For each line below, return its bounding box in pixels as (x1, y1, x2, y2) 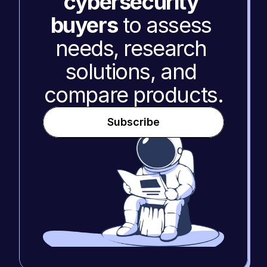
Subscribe (107, 116, 160, 128)
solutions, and (65, 58, 197, 85)
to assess (117, 12, 212, 38)
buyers (50, 12, 118, 38)
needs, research (55, 35, 207, 61)
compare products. (44, 82, 223, 108)
